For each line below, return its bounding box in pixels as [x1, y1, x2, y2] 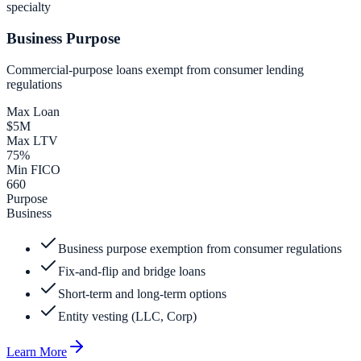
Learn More [6, 344, 67, 359]
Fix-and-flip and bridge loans [58, 263, 205, 278]
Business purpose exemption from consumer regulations [58, 241, 342, 255]
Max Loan [6, 104, 60, 118]
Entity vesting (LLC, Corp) [58, 309, 197, 323]
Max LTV [6, 133, 58, 147]
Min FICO [6, 162, 60, 176]
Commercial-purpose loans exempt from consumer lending [6, 62, 304, 77]
